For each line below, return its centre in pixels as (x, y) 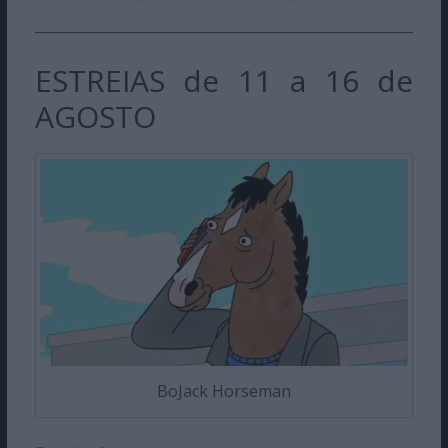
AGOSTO (95, 117)
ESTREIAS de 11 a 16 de (224, 81)
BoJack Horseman (223, 391)
